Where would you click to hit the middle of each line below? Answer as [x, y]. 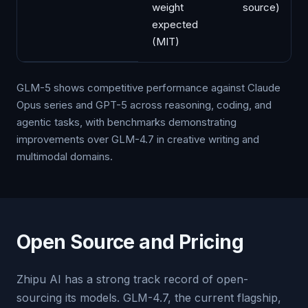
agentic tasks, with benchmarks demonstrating [126, 122]
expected [175, 24]
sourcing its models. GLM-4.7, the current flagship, [149, 298]
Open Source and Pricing [130, 242]
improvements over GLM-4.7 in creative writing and [138, 139]
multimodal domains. [65, 156]
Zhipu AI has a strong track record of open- [132, 279]
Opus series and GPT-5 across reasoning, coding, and [144, 105]
